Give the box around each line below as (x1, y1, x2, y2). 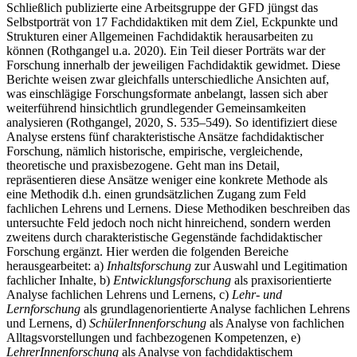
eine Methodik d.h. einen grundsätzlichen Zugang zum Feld (6, 186, 306, 201)
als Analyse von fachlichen (206, 316, 344, 330)
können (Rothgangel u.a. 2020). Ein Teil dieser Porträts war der (6, 43, 325, 57)
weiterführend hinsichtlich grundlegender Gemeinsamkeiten (6, 100, 306, 115)
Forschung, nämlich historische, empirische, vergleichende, (6, 143, 303, 158)
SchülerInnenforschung (89, 316, 206, 330)
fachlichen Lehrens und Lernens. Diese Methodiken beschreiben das (6, 201, 350, 215)
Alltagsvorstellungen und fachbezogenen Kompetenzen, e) (6, 330, 300, 344)
